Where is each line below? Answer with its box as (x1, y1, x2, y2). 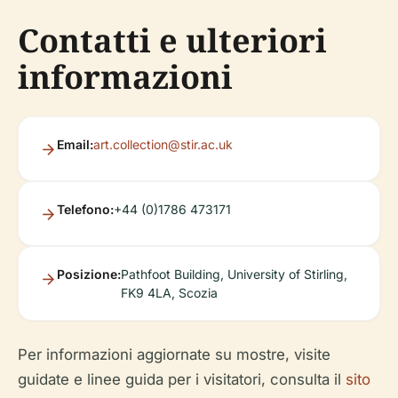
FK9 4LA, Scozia (121, 285, 218, 300)
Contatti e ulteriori (18, 19, 327, 62)
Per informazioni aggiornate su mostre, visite (18, 346, 330, 363)
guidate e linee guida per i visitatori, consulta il (18, 370, 346, 388)
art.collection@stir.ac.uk (93, 137, 233, 152)
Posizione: (57, 267, 121, 282)
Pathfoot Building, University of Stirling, (121, 267, 347, 282)
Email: (57, 137, 93, 152)
